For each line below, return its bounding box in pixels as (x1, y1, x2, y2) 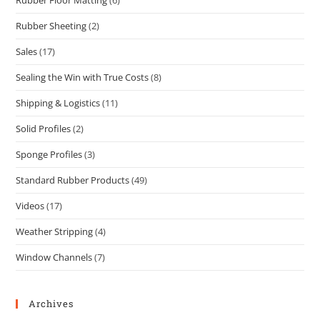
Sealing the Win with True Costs (16, 70, 149, 84)
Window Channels (16, 250, 93, 264)
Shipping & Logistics (16, 96, 101, 109)
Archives (29, 296, 74, 310)
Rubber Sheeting (16, 19, 87, 32)
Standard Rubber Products (16, 173, 130, 186)
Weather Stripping (16, 224, 94, 238)
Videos (16, 199, 45, 212)
